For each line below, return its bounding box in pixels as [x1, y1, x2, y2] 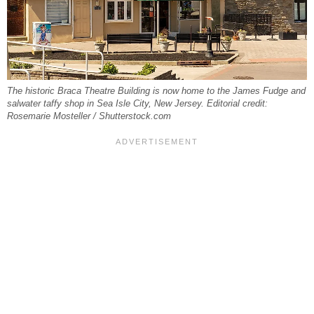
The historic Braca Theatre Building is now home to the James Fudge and [7, 86, 306, 97]
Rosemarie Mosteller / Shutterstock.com [7, 111, 171, 122]
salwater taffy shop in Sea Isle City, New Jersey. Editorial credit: [7, 99, 268, 109]
